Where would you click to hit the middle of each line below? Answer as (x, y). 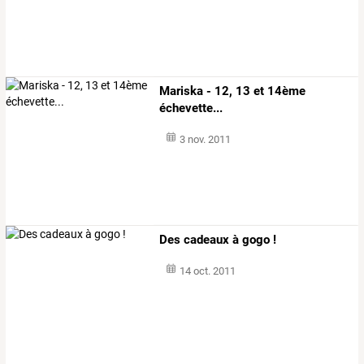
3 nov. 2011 (205, 140)
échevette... (191, 108)
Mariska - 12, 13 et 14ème (233, 91)
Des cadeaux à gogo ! (218, 240)
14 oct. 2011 (207, 271)
